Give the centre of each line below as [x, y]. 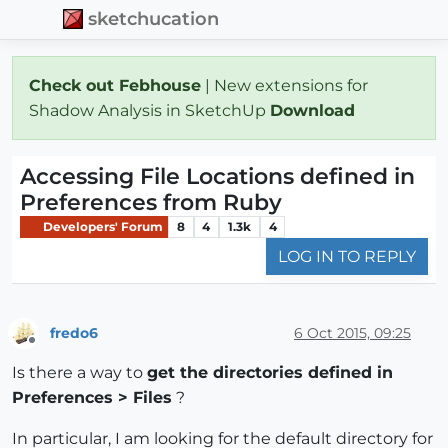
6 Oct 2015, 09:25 [352, 332]
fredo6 [74, 332]
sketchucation [154, 19]
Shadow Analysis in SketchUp [149, 110]
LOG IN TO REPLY [347, 257]
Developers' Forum [101, 226]
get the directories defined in [270, 373]
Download [315, 110]
